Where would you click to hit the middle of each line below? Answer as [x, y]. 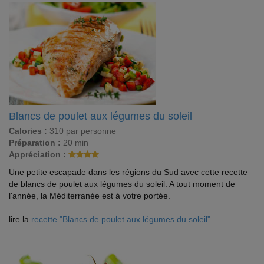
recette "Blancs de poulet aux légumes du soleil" [121, 219]
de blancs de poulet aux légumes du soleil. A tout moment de [122, 184]
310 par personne [82, 131]
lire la [20, 219]
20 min [75, 143]
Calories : [28, 131]
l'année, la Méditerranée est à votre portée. [90, 196]
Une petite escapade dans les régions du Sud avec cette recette [128, 172]
